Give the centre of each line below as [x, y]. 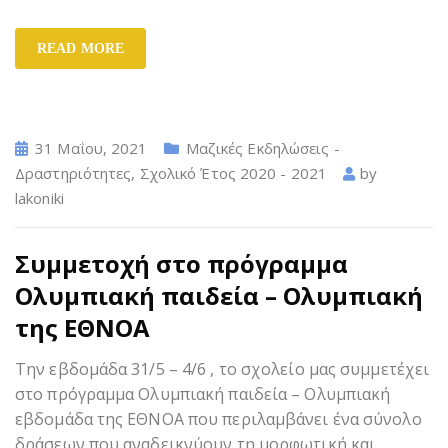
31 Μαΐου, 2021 [91, 147]
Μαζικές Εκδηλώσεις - [262, 147]
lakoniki [39, 197]
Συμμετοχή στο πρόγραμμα [181, 263]
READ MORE [80, 48]
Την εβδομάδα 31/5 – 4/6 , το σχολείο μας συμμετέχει [222, 368]
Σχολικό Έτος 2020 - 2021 [233, 172]
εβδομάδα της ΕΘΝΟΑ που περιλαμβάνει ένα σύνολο [218, 418]
